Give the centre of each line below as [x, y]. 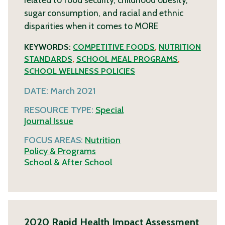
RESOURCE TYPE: [60, 110]
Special [109, 110]
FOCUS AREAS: [54, 140]
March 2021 [73, 91]
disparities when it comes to [79, 26]
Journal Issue [49, 121]
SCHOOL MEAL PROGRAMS [127, 59]
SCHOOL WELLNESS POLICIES [80, 71]
